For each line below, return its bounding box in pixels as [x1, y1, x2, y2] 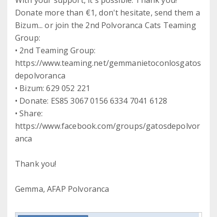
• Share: [15, 108, 43, 119]
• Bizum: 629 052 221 [15, 83, 91, 94]
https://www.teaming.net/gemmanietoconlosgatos [15, 58, 201, 69]
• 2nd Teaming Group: [15, 45, 96, 56]
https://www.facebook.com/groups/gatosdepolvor [15, 121, 201, 132]
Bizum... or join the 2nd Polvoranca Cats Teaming [15, 20, 196, 31]
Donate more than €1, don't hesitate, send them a [15, 7, 200, 18]
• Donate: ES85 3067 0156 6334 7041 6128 [15, 95, 168, 107]
